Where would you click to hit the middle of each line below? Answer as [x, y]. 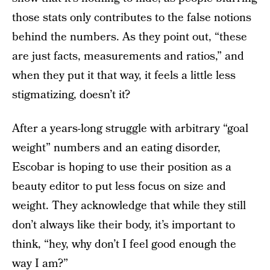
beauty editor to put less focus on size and [119, 187]
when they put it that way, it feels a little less [124, 76]
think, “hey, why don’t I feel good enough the [124, 244]
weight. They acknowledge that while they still [129, 206]
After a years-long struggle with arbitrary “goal [130, 129]
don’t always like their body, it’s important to [124, 225]
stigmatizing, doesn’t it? [71, 95]
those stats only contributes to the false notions [132, 18]
